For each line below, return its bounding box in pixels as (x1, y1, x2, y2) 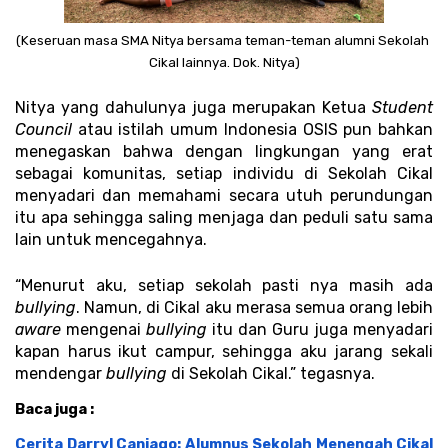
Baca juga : (15, 399, 97, 418)
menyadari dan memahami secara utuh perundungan (15, 185, 433, 205)
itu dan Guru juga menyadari (207, 319, 433, 339)
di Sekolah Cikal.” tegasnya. (167, 363, 375, 383)
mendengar (15, 363, 106, 383)
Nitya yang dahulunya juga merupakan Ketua (15, 97, 372, 117)
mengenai (61, 319, 146, 339)
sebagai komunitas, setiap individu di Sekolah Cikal (15, 163, 433, 183)
